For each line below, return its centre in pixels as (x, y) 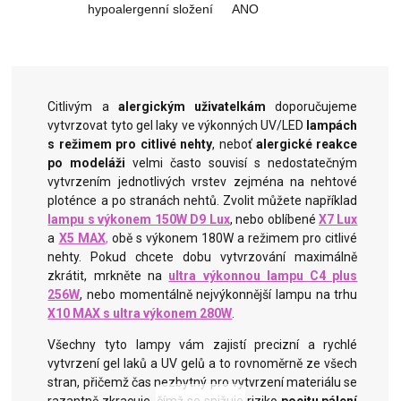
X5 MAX (82, 239)
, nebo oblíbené (274, 220)
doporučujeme (312, 107)
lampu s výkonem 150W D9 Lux (139, 220)
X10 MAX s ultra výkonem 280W (140, 314)
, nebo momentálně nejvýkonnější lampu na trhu (219, 295)
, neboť (235, 145)
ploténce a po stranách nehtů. (134, 201)
